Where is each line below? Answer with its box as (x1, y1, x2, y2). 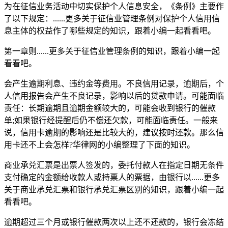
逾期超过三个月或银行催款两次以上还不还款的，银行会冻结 (4, 217, 224, 226)
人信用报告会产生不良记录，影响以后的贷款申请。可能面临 (4, 91, 224, 100)
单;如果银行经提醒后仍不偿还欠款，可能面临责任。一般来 (4, 116, 218, 125)
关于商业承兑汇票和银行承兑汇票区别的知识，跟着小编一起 (4, 185, 224, 194)
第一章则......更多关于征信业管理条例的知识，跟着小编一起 (4, 46, 220, 55)
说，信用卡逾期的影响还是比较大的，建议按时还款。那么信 (4, 128, 224, 137)
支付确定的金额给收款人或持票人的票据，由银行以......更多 (4, 173, 220, 182)
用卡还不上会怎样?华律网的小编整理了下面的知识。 (4, 140, 195, 149)
